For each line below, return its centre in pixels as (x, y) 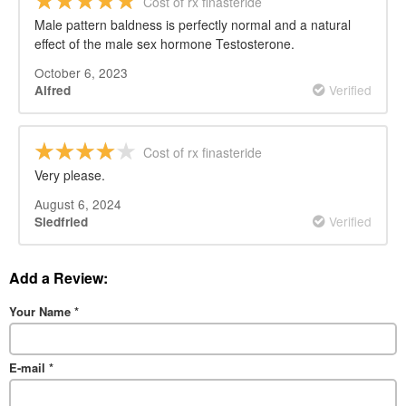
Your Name (42, 312)
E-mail (29, 368)
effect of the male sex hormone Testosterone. (164, 43)
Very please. (70, 174)
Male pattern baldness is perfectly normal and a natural (193, 24)
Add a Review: (58, 277)
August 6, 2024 (78, 203)
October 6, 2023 (81, 72)
